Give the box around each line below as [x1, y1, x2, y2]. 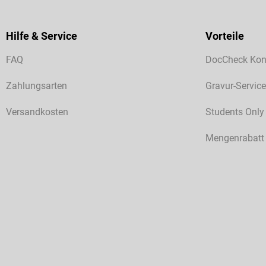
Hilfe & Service [6, 30, 77, 43]
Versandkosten [6, 106, 68, 118]
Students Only [205, 106, 264, 118]
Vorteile [205, 30, 244, 43]
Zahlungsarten [6, 80, 67, 92]
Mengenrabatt [205, 132, 264, 144]
